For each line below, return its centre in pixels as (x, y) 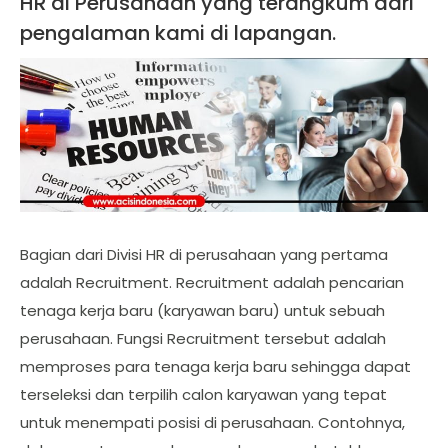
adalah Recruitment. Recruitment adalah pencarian (212, 282)
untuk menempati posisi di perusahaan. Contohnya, (212, 422)
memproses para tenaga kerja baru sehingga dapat (215, 366)
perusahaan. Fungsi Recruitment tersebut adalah (203, 338)
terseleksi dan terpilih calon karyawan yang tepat (203, 394)
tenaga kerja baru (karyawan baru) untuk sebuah (202, 310)
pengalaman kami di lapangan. (178, 33)
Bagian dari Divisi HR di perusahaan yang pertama (204, 254)
